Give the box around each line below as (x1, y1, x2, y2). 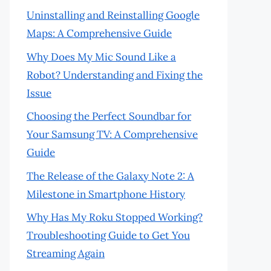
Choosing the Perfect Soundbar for (27, 109, 191, 123)
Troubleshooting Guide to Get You (27, 229, 190, 242)
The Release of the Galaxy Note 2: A (27, 169, 194, 183)
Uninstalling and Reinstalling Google (27, 8, 200, 22)
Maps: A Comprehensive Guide (27, 27, 172, 40)
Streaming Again (27, 247, 105, 260)
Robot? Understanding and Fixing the (27, 68, 203, 82)
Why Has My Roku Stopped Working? (27, 211, 203, 224)
